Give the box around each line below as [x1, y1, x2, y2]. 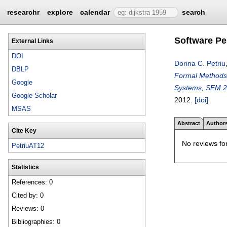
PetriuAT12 [12, 141, 45, 149]
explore [47, 8, 73, 16]
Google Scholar [12, 92, 57, 100]
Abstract [177, 120, 201, 126]
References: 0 [12, 178, 53, 186]
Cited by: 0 [12, 192, 44, 200]
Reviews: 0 [12, 205, 45, 213]
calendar [80, 8, 110, 16]
